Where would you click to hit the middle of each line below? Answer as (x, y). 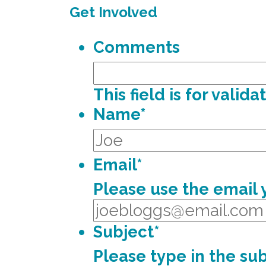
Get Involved (113, 12)
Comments (137, 47)
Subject (123, 232)
